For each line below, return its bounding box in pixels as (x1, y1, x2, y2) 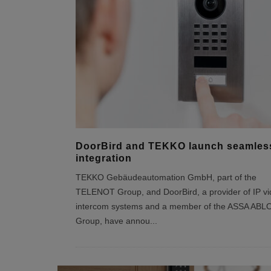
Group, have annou (75, 217, 150, 226)
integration (75, 153, 132, 163)
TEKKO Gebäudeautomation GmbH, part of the (75, 173, 256, 182)
